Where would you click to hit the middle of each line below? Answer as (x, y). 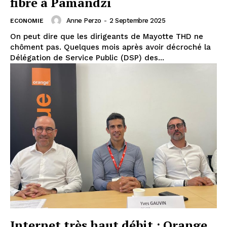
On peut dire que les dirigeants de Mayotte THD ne (107, 37)
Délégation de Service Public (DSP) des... (87, 58)
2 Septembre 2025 (137, 20)
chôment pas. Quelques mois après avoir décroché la (110, 47)
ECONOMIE (27, 21)
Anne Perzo (84, 20)
